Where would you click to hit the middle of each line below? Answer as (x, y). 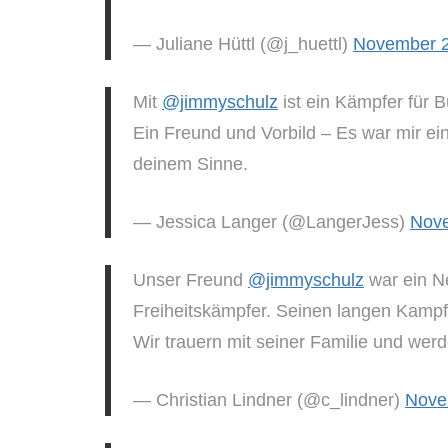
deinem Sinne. (190, 163)
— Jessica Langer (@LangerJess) (271, 221)
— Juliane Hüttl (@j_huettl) (243, 43)
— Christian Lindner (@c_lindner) (269, 399)
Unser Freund (190, 279)
